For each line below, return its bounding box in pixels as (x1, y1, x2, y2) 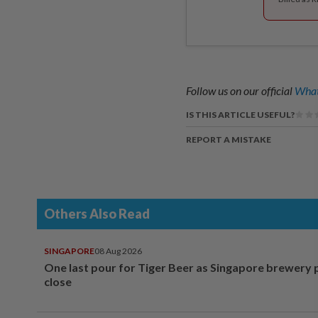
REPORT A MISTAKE (186, 134, 271, 145)
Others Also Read (44, 206, 150, 221)
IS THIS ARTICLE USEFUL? (186, 109, 295, 120)
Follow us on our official (186, 84, 295, 97)
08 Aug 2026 (94, 246, 142, 256)
